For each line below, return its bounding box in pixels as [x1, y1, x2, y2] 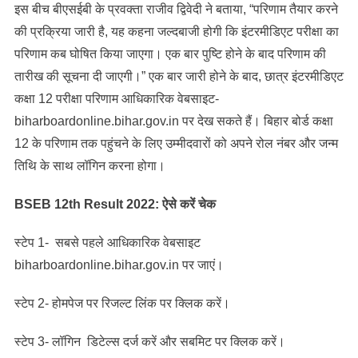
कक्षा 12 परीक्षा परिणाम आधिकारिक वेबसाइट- [14, 91, 219, 105]
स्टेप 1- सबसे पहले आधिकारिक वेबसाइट [14, 235, 201, 249]
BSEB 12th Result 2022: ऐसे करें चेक [14, 197, 216, 211]
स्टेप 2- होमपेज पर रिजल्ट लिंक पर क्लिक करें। [14, 296, 230, 310]
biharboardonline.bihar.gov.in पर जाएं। [14, 257, 224, 272]
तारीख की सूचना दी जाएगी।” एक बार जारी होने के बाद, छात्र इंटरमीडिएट [14, 69, 344, 83]
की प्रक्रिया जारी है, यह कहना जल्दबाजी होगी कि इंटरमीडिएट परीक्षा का [14, 24, 339, 38]
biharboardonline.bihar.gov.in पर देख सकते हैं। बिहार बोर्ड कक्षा [14, 113, 333, 128]
